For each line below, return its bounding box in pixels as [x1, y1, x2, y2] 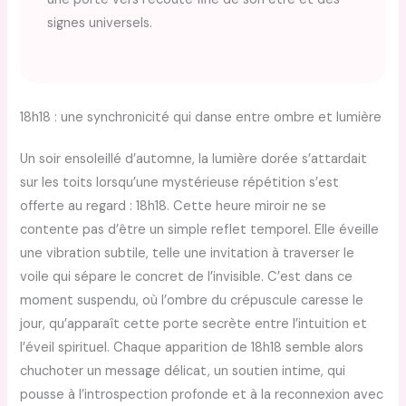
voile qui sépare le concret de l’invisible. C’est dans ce [20, 268, 353, 286]
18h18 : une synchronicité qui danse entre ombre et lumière [20, 109, 382, 127]
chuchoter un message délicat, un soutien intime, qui [20, 362, 346, 381]
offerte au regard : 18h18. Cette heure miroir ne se [20, 198, 327, 216]
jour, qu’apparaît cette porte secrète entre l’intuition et [20, 315, 368, 333]
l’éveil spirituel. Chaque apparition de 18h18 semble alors [20, 339, 364, 357]
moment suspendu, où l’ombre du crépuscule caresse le [20, 292, 364, 310]
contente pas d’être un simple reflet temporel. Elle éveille [20, 221, 380, 239]
